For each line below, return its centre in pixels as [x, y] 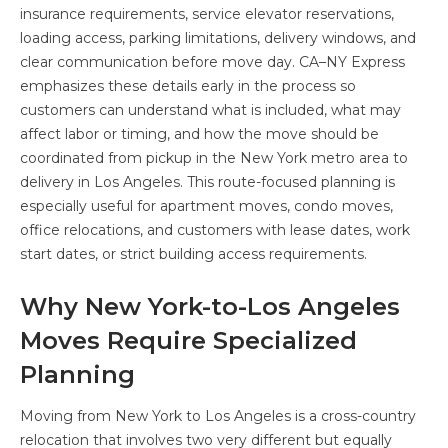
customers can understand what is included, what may [210, 109]
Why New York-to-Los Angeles [210, 306]
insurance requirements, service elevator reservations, [207, 13]
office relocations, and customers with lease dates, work [215, 229]
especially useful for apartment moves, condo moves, [206, 205]
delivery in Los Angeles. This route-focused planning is [207, 181]
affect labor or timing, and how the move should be [199, 133]
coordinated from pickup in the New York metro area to [214, 157]
